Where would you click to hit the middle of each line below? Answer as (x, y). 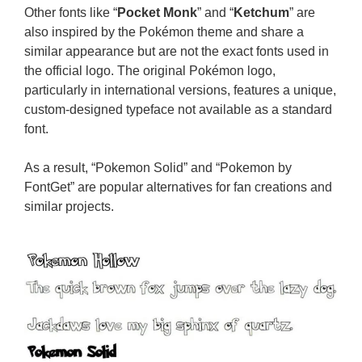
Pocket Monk (157, 12)
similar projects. (69, 206)
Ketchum (261, 12)
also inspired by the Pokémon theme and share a (164, 32)
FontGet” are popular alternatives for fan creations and (178, 187)
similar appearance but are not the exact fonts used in (177, 51)
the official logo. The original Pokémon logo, (150, 70)
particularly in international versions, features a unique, (180, 90)
